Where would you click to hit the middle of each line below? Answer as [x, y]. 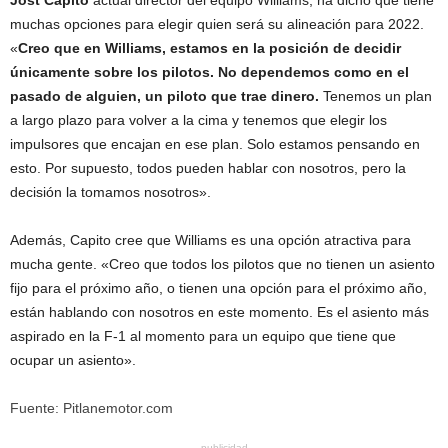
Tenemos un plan [375, 96]
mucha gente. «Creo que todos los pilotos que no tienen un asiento [222, 264]
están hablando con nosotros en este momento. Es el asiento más [219, 312]
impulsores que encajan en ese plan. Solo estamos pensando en [215, 144]
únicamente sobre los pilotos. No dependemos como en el [209, 72]
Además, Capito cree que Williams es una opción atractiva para [210, 240]
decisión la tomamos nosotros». [110, 192]
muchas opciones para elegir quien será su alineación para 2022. [217, 24]
